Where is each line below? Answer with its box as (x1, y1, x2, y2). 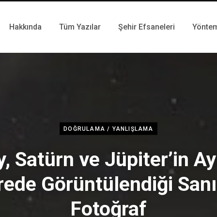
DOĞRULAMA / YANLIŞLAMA (63, 125, 154, 132)
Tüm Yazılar (59, 22, 101, 31)
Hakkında (9, 22, 42, 31)
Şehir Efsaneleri (118, 22, 175, 31)
